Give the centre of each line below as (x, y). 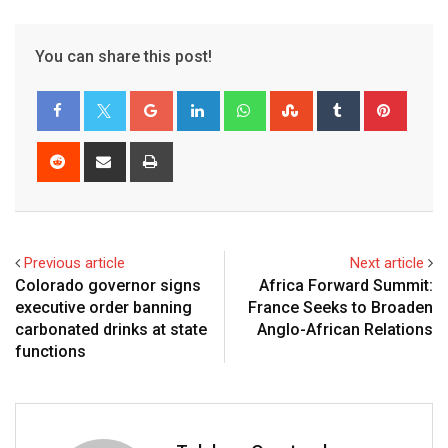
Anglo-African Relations (345, 330)
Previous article (74, 263)
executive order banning (103, 308)
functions (50, 352)
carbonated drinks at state (111, 330)
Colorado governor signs (108, 286)
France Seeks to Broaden (340, 308)
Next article (387, 263)
